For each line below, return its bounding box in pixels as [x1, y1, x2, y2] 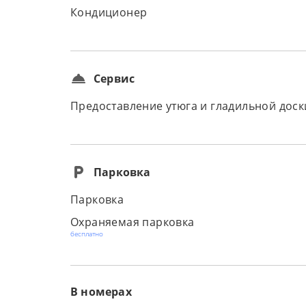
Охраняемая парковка [70, 214, 195, 229]
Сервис [94, 71, 135, 86]
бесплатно [70, 229, 103, 238]
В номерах [70, 284, 132, 299]
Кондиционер [70, 5, 148, 20]
